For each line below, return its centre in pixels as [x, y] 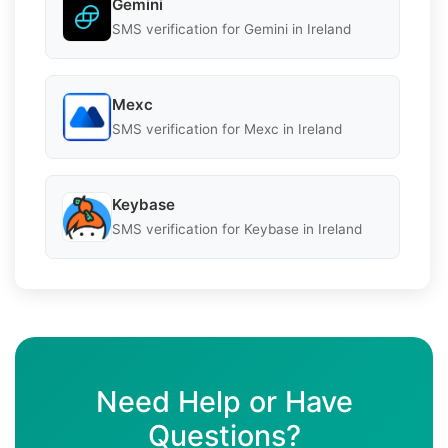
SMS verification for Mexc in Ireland [227, 129]
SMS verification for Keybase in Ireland [237, 229]
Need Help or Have [224, 401]
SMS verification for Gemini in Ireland [231, 29]
